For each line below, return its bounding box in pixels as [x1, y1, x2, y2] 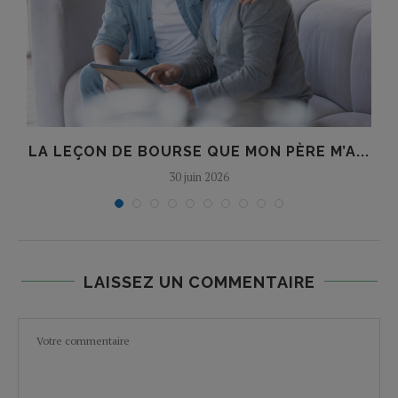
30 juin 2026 [169, 168, 229, 185]
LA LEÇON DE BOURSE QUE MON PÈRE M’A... [28, 142, 370, 160]
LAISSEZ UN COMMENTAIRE [83, 272, 315, 291]
